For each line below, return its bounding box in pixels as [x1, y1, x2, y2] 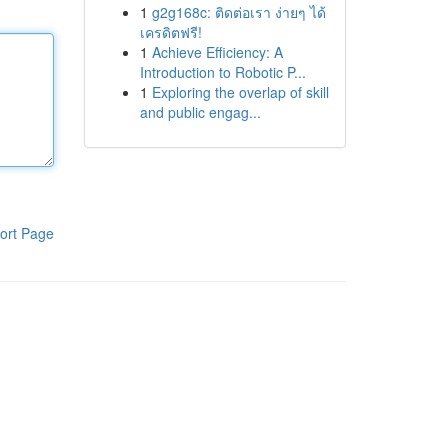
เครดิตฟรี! [139, 22, 202, 42]
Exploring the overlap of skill [151, 82, 329, 102]
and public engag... [139, 102, 261, 122]
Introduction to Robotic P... [139, 62, 306, 82]
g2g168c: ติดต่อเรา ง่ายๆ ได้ [151, 2, 326, 22]
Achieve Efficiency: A [151, 42, 283, 62]
